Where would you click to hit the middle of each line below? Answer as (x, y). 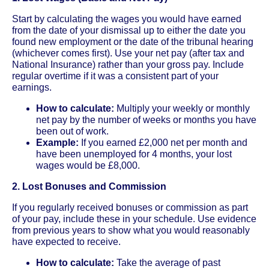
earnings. (32, 87)
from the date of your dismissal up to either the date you (129, 30)
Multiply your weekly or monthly (182, 108)
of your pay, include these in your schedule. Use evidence (134, 219)
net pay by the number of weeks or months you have (146, 119)
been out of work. (72, 131)
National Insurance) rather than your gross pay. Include (128, 64)
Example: (57, 142)
